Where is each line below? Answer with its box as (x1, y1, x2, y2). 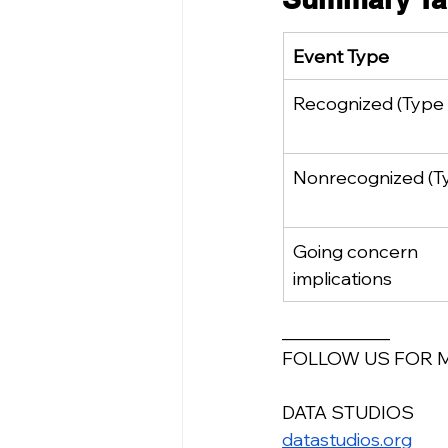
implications (293, 266, 392, 290)
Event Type (293, 44, 389, 68)
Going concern (293, 239, 422, 263)
